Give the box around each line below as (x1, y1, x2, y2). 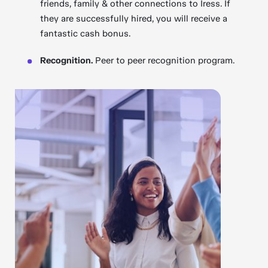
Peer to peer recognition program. (93, 55, 235, 66)
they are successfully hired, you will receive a (40, 13, 228, 24)
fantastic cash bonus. (40, 28, 131, 39)
